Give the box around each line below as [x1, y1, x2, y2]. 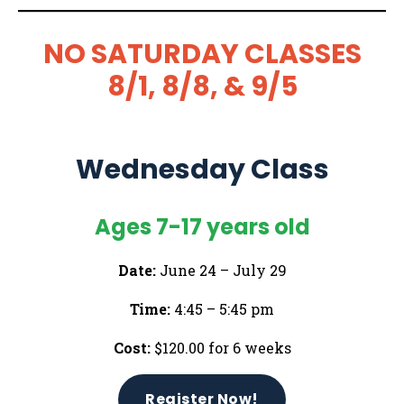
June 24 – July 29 [155, 260, 287, 280]
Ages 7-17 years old [94, 211, 310, 242]
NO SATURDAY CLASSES [42, 34, 362, 73]
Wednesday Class [75, 150, 329, 188]
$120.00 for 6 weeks [150, 337, 291, 357]
